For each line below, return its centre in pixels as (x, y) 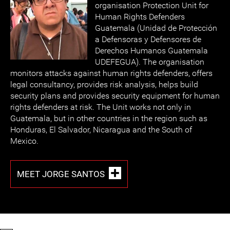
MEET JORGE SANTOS (61, 174)
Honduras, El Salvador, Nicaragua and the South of (101, 130)
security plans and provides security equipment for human (115, 96)
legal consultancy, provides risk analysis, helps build (104, 84)
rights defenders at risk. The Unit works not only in (101, 107)
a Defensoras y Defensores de (148, 39)
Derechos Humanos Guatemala (151, 51)
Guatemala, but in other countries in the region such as (109, 118)
